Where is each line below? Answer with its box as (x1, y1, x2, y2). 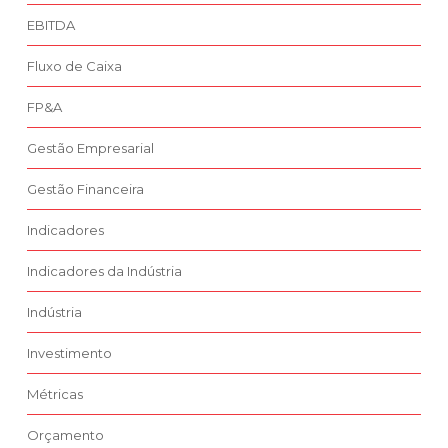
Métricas (27, 386, 83, 403)
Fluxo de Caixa (27, 58, 122, 75)
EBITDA (27, 17, 75, 34)
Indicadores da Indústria (27, 263, 182, 280)
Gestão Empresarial (27, 140, 154, 157)
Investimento (27, 345, 112, 362)
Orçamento (27, 427, 104, 444)
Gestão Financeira (27, 181, 144, 198)
